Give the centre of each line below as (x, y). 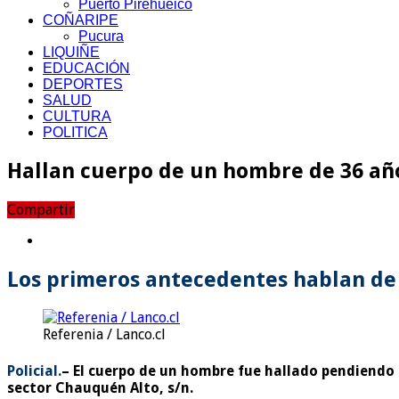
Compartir (41, 209)
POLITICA (75, 132)
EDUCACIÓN (86, 68)
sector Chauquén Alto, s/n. (100, 387)
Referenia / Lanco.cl (104, 335)
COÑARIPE (81, 20)
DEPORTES (83, 84)
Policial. (34, 370)
